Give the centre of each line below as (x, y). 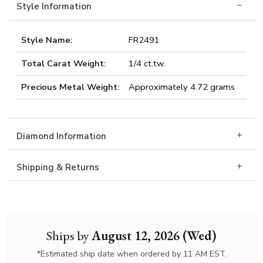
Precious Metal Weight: (70, 87)
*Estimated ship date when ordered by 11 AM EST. (131, 254)
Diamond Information (61, 136)
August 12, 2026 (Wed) (154, 235)
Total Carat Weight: (63, 63)
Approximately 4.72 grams (182, 87)
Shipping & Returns (58, 167)
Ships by (69, 235)
